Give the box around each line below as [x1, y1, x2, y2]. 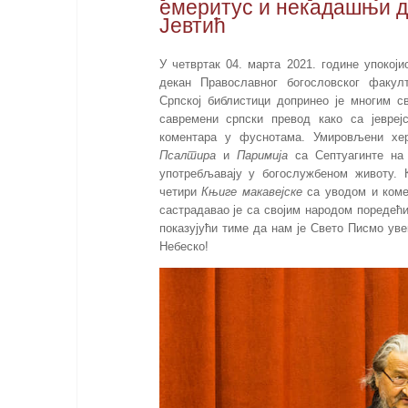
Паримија [236, 148, 288, 163]
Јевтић [158, 13, 226, 37]
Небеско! [158, 240, 209, 254]
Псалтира [158, 148, 216, 163]
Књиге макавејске [201, 185, 302, 199]
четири [158, 185, 202, 199]
